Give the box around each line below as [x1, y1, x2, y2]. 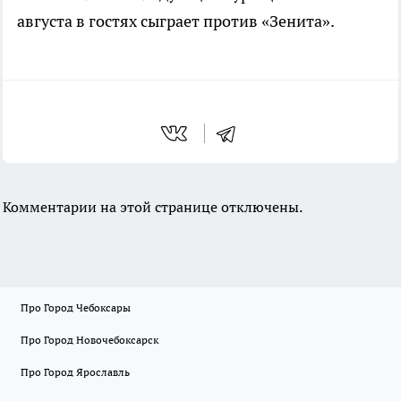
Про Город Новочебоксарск [21, 333, 158, 347]
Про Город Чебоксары [21, 301, 131, 315]
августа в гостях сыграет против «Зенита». [17, 11, 335, 32]
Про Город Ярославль [21, 365, 130, 380]
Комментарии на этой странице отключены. [3, 198, 303, 217]
